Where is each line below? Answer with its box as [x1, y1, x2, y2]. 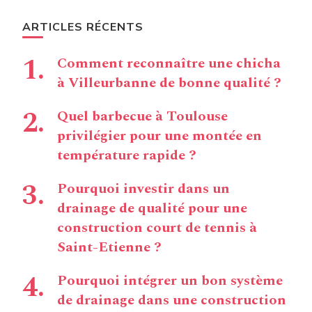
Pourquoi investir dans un [57, 178, 230, 200]
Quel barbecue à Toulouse [57, 106, 228, 127]
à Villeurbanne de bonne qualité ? [57, 72, 281, 94]
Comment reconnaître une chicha [57, 53, 281, 75]
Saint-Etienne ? [57, 237, 162, 258]
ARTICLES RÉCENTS [22, 19, 143, 36]
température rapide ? [57, 145, 196, 166]
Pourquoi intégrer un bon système [57, 270, 283, 292]
